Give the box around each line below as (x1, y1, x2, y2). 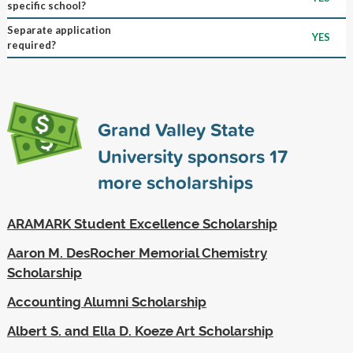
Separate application (6, 23, 111, 36)
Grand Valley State (97, 115, 255, 143)
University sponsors (97, 142, 269, 169)
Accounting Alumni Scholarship (6, 293, 206, 310)
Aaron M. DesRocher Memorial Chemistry (6, 244, 267, 261)
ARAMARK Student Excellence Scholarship (6, 215, 277, 232)
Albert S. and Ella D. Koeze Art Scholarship (6, 322, 273, 339)
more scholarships (97, 168, 253, 195)
